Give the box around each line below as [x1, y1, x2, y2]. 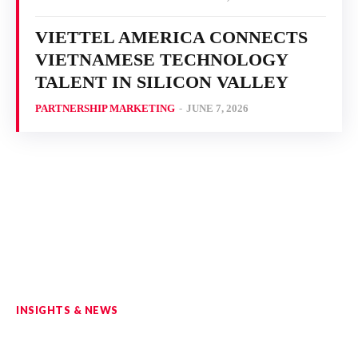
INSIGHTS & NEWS [16, 304, 118, 317]
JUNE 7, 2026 [186, 102, 249, 115]
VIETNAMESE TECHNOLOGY [35, 50, 288, 70]
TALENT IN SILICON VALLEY [35, 72, 288, 93]
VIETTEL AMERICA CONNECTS [35, 27, 308, 48]
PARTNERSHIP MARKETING [35, 102, 175, 115]
